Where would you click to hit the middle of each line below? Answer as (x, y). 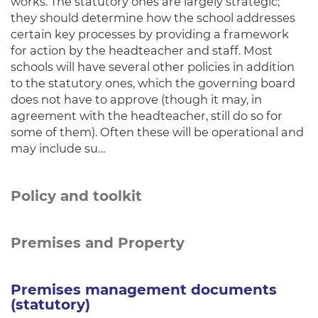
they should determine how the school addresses (153, 18)
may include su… (58, 148)
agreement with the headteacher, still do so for (147, 116)
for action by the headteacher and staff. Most (142, 50)
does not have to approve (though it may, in (136, 99)
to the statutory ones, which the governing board (153, 83)
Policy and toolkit (76, 196)
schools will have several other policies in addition (153, 67)
